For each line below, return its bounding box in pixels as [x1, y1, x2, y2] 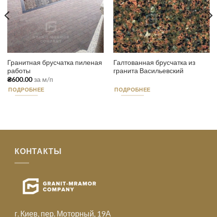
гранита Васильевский [113, 67, 184, 75]
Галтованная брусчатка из [113, 59, 195, 67]
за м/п [32, 76, 53, 84]
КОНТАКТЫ [15, 146, 62, 156]
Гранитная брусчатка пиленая [7, 59, 102, 67]
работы [7, 67, 31, 75]
